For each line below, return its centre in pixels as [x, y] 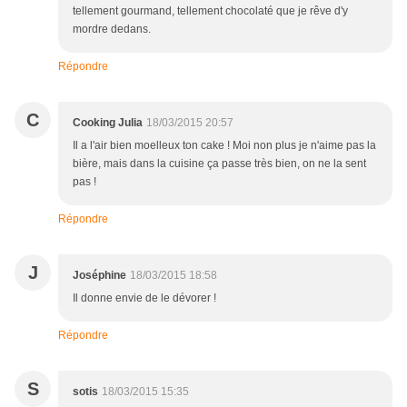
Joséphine [99, 276]
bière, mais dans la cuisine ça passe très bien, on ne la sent [219, 164]
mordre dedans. [112, 30]
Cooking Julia [108, 123]
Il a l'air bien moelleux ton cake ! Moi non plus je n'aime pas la [224, 146]
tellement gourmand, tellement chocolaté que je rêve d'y [210, 11]
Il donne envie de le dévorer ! [144, 298]
